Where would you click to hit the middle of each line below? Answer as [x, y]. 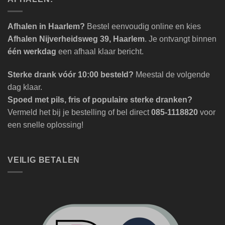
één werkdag [32, 52]
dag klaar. [25, 87]
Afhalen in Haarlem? [46, 27]
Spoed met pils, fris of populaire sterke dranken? [100, 100]
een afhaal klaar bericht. [100, 52]
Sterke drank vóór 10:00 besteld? [71, 75]
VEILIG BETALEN [44, 160]
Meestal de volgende [172, 75]
